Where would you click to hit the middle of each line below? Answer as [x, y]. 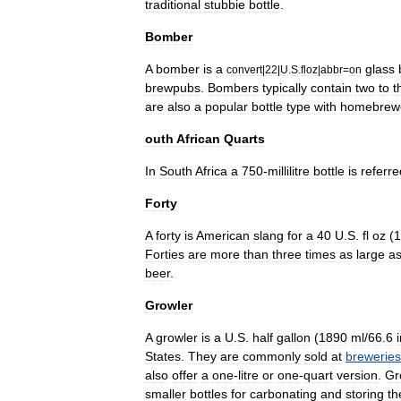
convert [244, 69]
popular [226, 106]
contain [331, 87]
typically [285, 87]
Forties [165, 254]
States [163, 356]
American [223, 235]
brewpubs [173, 87]
